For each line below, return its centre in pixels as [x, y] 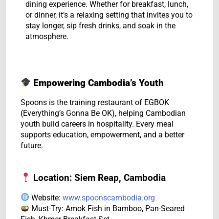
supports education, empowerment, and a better [102, 135]
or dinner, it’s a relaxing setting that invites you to [109, 15]
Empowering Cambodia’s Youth [99, 83]
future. [32, 146]
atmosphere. [47, 36]
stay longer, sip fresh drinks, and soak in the [100, 25]
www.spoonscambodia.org [109, 197]
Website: [46, 197]
